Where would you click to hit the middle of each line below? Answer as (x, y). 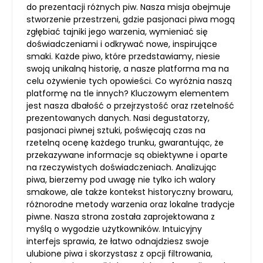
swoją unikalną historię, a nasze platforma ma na (128, 69)
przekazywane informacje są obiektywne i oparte (127, 155)
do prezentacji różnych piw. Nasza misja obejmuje (129, 7)
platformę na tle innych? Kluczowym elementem (128, 93)
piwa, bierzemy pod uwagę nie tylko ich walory (121, 180)
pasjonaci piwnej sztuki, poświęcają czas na (116, 130)
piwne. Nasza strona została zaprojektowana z (121, 217)
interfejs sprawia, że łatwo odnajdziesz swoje (118, 241)
